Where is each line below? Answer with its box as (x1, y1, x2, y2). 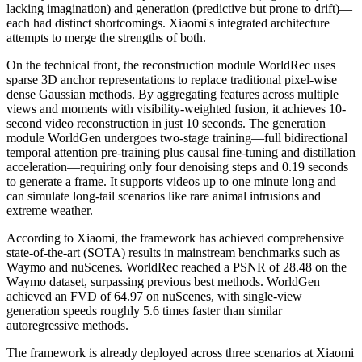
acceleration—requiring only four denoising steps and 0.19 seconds (6, 159, 348, 174)
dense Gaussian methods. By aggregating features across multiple (6, 86, 339, 101)
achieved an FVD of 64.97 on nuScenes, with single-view (6, 288, 302, 303)
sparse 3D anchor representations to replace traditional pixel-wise (6, 72, 337, 86)
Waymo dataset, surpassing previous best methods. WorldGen (6, 274, 320, 288)
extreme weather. (6, 203, 93, 217)
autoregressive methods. (6, 318, 128, 332)
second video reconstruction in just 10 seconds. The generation (6, 116, 326, 130)
